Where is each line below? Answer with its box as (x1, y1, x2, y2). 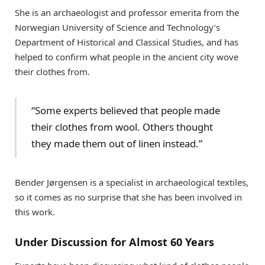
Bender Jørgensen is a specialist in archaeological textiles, (15, 176, 248, 189)
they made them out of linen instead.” (31, 137, 203, 151)
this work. (15, 206, 55, 218)
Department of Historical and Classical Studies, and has (15, 35, 238, 48)
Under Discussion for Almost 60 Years (15, 234, 214, 249)
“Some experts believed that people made (31, 104, 221, 118)
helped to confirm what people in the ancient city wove (15, 50, 238, 63)
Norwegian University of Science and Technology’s (15, 21, 220, 33)
